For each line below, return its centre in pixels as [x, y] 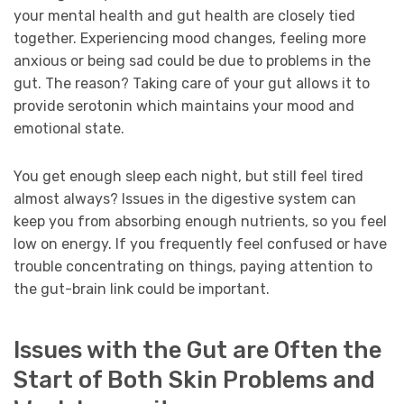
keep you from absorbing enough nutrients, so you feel [200, 222]
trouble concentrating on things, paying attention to [193, 267]
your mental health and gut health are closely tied [184, 16]
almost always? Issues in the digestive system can [185, 199]
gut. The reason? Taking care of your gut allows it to [192, 84]
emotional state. [69, 129]
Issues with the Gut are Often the [197, 349]
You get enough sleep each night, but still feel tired [188, 177]
